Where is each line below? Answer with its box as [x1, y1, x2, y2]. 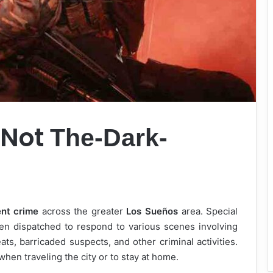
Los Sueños [126, 205, 178, 217]
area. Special [177, 205, 238, 217]
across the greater [38, 205, 127, 217]
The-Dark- [50, 124, 168, 152]
